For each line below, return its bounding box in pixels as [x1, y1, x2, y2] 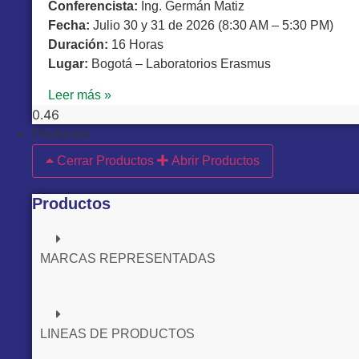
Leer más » [48, 88, 111, 102]
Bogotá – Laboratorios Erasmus [88, 56, 271, 71]
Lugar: [48, 56, 88, 71]
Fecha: [48, 18, 90, 32]
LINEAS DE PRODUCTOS [40, 327, 195, 341]
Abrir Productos [171, 154, 260, 167]
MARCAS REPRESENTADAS [40, 252, 216, 265]
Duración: [48, 37, 108, 51]
